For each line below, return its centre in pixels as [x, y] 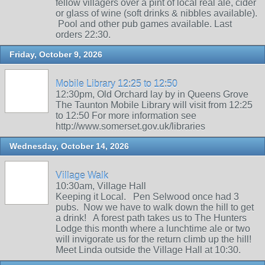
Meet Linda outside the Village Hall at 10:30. [154, 250]
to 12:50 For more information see [126, 116]
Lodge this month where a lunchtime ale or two [153, 229]
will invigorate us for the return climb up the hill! [153, 239]
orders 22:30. [83, 35]
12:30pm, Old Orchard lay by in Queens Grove [152, 94]
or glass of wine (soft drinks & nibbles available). [156, 13]
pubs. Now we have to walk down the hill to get [155, 207]
